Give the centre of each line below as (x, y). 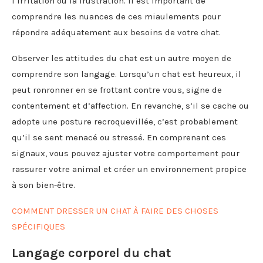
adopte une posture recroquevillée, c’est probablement (125, 121)
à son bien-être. (43, 185)
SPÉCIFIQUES (38, 226)
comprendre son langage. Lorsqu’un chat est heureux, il (127, 74)
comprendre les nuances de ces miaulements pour (116, 16)
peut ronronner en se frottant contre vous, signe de (117, 90)
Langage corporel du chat (91, 253)
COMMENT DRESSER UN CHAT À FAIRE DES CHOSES (115, 210)
